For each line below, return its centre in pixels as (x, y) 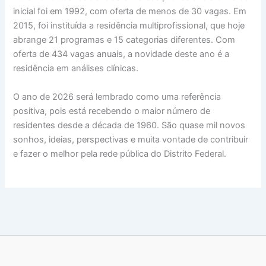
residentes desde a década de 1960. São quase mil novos (129, 125)
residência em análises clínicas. (76, 69)
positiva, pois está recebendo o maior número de (112, 111)
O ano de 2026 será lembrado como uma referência (117, 96)
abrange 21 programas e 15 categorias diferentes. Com (124, 40)
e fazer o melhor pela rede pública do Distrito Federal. (120, 153)
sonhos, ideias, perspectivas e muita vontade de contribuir (131, 139)
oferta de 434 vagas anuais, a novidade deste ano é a (121, 54)
